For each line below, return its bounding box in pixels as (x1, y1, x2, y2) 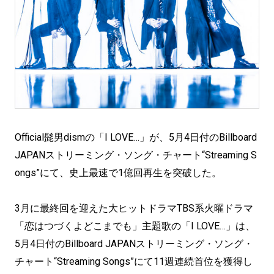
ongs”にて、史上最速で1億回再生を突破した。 (15, 167, 221, 179)
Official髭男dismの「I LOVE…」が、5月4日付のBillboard (15, 131, 257, 143)
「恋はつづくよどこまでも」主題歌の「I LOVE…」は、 (15, 220, 255, 232)
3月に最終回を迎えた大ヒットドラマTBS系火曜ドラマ (15, 202, 253, 214)
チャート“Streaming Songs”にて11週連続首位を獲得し (15, 256, 253, 267)
